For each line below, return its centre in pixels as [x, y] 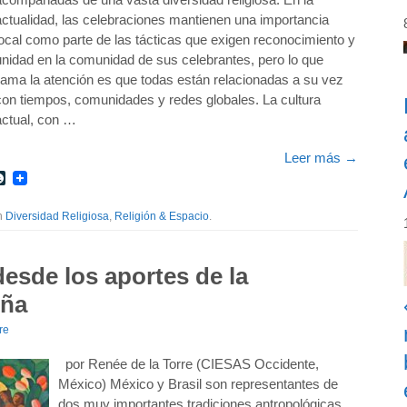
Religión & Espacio [162, 216]
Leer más [314, 158]
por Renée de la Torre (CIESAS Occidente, [189, 364]
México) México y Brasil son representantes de [198, 384]
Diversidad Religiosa [57, 216]
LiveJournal [43, 177]
